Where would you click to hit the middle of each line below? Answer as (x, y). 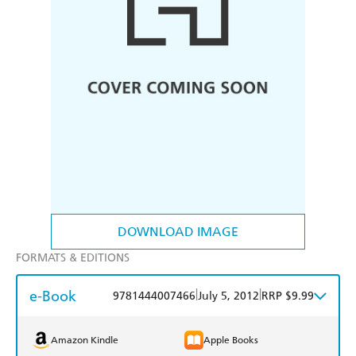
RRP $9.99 (288, 296)
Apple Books (231, 341)
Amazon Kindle (85, 341)
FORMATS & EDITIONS (73, 258)
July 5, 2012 (228, 296)
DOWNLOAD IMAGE (178, 232)
